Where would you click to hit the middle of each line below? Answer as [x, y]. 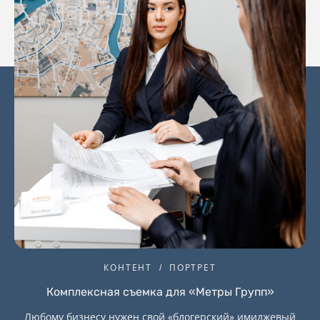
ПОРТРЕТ [193, 268]
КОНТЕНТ [128, 268]
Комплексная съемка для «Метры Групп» [160, 292]
